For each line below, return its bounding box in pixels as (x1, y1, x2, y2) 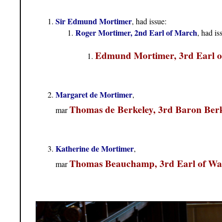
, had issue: (132, 16, 166, 27)
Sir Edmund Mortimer (55, 15, 132, 27)
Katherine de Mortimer (55, 143, 134, 155)
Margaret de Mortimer (55, 89, 132, 101)
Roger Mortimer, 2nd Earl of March (75, 27, 197, 39)
